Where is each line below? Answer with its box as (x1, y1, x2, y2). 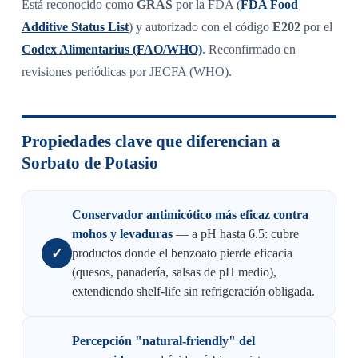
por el (300, 20, 332, 34)
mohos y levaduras (71, 227, 173, 241)
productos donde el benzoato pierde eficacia (71, 246, 292, 261)
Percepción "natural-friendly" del (71, 334, 255, 348)
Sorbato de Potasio (21, 153, 158, 173)
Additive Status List (21, 20, 129, 34)
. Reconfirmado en (201, 42, 296, 57)
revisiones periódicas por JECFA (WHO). (21, 65, 232, 79)
